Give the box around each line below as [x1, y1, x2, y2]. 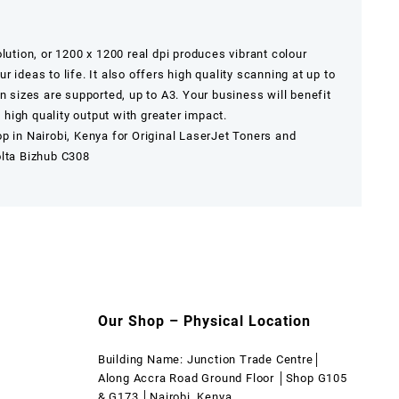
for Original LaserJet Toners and [109, 128, 297, 142]
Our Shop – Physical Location [97, 312, 311, 330]
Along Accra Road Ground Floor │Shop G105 [97, 370, 347, 385]
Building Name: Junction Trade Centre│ [97, 352, 322, 366]
